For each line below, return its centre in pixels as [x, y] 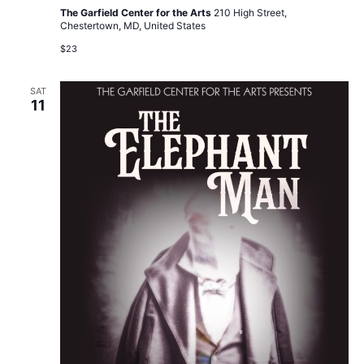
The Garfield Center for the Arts [136, 13]
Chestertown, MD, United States [132, 26]
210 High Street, [250, 13]
